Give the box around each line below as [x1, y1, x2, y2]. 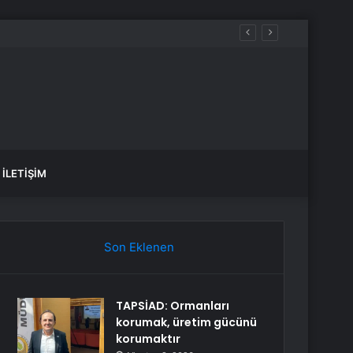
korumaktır [116, 331, 181, 347]
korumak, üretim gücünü [116, 314, 258, 330]
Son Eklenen [103, 240, 174, 255]
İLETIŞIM [2, 167, 46, 180]
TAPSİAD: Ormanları [116, 298, 230, 314]
